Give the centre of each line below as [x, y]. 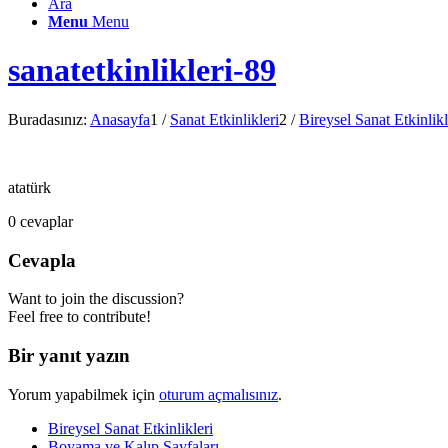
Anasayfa [120, 119]
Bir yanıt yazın [69, 356]
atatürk [29, 187]
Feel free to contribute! [79, 317]
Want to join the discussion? [96, 299]
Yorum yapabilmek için [83, 394]
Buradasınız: [47, 119]
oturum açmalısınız [218, 394]
